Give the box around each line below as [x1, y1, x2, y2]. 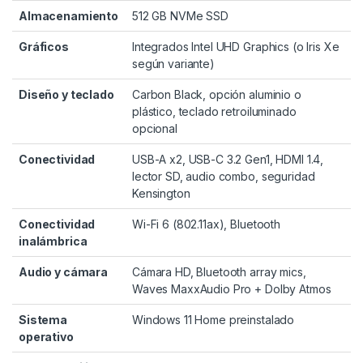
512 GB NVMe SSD [132, 8, 228, 23]
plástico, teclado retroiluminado [132, 104, 297, 118]
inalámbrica [19, 233, 88, 248]
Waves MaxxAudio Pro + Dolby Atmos [132, 281, 331, 296]
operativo [19, 329, 74, 344]
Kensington [132, 186, 190, 200]
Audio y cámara [19, 264, 109, 279]
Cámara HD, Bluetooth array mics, [132, 264, 306, 279]
